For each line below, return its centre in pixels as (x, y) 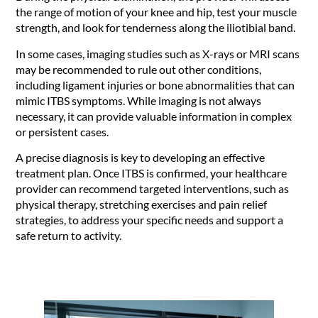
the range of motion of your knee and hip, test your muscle (157, 12)
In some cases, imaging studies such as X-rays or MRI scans (158, 53)
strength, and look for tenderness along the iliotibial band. (157, 28)
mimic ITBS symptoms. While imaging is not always (139, 100)
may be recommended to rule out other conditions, (139, 69)
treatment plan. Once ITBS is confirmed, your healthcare (152, 173)
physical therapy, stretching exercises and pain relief (142, 204)
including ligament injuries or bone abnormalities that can (155, 84)
